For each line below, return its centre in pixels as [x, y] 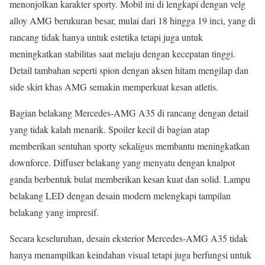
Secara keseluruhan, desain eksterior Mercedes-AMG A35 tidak [129, 238]
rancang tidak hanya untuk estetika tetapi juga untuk [106, 37]
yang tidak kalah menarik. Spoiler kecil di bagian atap [109, 129]
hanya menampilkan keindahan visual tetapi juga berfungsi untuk [130, 254]
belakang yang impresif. [54, 212]
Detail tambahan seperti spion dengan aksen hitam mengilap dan [129, 70]
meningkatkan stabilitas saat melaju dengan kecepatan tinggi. [122, 53]
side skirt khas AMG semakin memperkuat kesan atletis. [114, 86]
